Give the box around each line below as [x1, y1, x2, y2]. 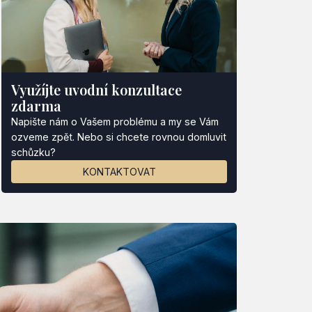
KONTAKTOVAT [82, 165, 156, 178]
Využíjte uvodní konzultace [10, 80, 182, 99]
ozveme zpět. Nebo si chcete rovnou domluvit [10, 130, 226, 143]
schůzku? [10, 146, 56, 158]
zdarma [10, 96, 61, 115]
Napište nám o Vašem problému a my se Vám [10, 115, 219, 127]
